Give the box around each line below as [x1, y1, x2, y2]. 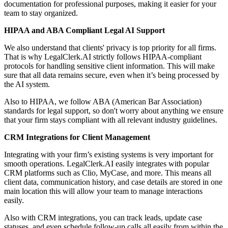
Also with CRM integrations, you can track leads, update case [4, 213, 202, 222]
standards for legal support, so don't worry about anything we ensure [4, 106, 223, 115]
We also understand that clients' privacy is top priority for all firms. [4, 43, 216, 52]
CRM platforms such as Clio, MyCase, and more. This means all [4, 168, 211, 177]
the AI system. [4, 79, 50, 89]
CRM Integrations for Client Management [4, 132, 150, 141]
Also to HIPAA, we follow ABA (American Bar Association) [4, 97, 202, 106]
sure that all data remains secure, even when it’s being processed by [4, 70, 219, 79]
